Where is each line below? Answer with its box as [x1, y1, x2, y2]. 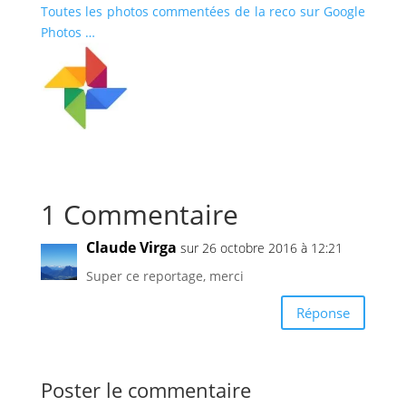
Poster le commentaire [40, 376, 251, 404]
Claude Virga [85, 237, 177, 258]
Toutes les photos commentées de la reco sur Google [40, 3, 366, 21]
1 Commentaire [40, 196, 238, 234]
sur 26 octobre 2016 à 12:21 [179, 239, 343, 257]
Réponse [296, 303, 351, 322]
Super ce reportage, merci [85, 267, 244, 285]
